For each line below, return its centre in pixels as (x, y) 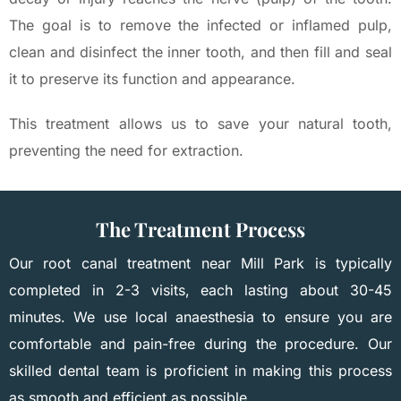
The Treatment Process (200, 229)
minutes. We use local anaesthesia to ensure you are (200, 316)
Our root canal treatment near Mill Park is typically (200, 263)
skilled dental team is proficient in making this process (200, 370)
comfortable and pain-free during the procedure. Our (200, 343)
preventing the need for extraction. (126, 150)
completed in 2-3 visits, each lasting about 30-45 (200, 290)
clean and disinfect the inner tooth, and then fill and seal (200, 51)
